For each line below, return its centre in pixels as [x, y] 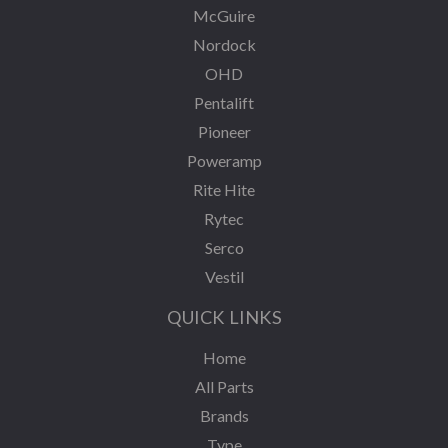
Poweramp [224, 161]
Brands [224, 416]
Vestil [224, 277]
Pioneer [224, 132]
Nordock [224, 45]
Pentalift [224, 103]
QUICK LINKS [224, 317]
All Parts [224, 387]
